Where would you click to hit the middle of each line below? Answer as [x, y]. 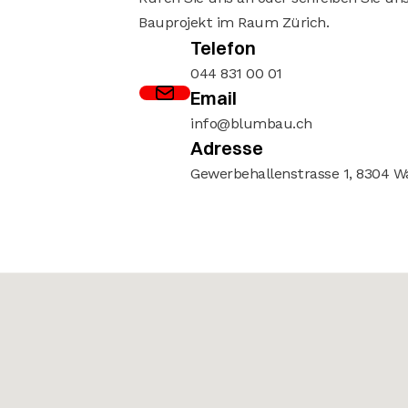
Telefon [223, 48]
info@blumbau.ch [251, 123]
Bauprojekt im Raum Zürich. [234, 22]
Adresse [227, 148]
